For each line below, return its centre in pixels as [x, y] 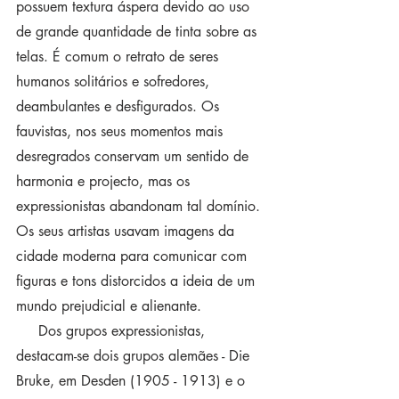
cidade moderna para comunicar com [134, 256]
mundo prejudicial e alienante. [109, 306]
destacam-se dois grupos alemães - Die [135, 356]
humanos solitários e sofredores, [115, 81]
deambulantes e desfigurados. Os [120, 106]
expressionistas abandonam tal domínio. [140, 206]
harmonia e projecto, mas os [105, 181]
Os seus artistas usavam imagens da [127, 231]
